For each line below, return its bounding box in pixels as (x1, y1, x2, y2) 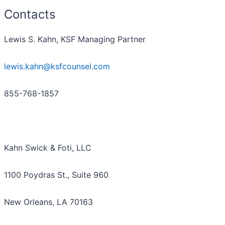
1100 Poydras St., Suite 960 (4, 170, 108, 180)
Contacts (4, 7, 56, 22)
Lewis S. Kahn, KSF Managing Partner (4, 34, 146, 45)
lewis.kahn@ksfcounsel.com (4, 61, 110, 72)
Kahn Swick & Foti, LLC (4, 143, 91, 153)
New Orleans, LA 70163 (4, 197, 93, 207)
